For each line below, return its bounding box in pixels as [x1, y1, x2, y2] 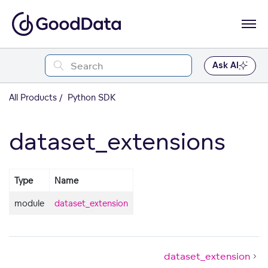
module [14, 198, 44, 208]
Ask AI [212, 60, 239, 70]
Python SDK [65, 92, 115, 102]
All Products [9, 92, 57, 102]
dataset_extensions [9, 127, 226, 155]
